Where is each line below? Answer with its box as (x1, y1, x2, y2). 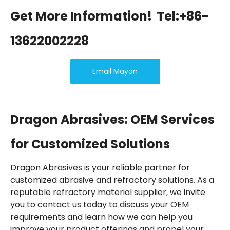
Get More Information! (10, 7, 155, 25)
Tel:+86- (157, 7, 209, 25)
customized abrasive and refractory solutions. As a (10, 174, 214, 186)
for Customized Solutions (10, 135, 170, 152)
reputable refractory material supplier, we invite (10, 186, 205, 198)
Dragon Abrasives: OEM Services (10, 110, 215, 128)
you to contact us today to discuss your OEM (10, 198, 189, 210)
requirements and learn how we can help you (10, 210, 193, 223)
